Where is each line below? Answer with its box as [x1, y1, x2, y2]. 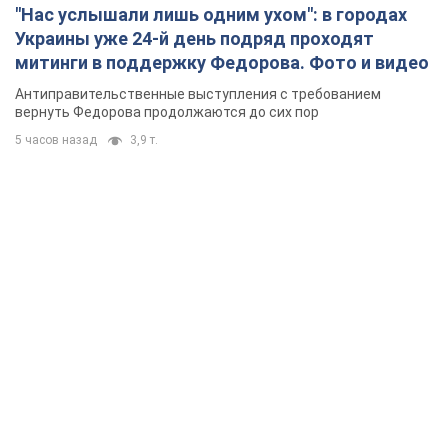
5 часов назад [15, 133, 97, 148]
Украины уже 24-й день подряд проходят [15, 28, 374, 50]
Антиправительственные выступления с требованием [15, 86, 381, 103]
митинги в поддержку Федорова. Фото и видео [15, 52, 429, 74]
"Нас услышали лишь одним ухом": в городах [15, 4, 407, 26]
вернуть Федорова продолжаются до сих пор [15, 104, 319, 121]
